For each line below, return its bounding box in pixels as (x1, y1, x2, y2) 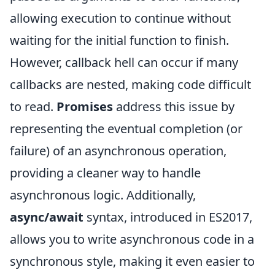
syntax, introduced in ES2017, (83, 209, 252, 225)
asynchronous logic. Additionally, (10, 187, 196, 203)
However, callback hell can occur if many (10, 54, 238, 71)
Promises (56, 98, 113, 115)
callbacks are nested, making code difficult (10, 76, 251, 93)
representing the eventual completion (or (10, 120, 242, 137)
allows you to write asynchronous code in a (10, 231, 254, 247)
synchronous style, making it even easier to (10, 253, 255, 269)
